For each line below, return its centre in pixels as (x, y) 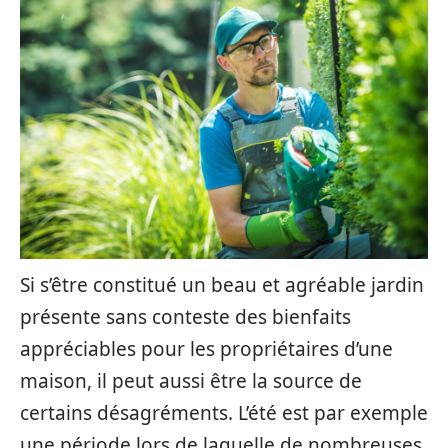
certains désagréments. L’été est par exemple (224, 413)
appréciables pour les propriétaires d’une (206, 349)
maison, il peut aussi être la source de (191, 381)
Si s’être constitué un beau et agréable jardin (222, 285)
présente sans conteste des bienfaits (185, 317)
